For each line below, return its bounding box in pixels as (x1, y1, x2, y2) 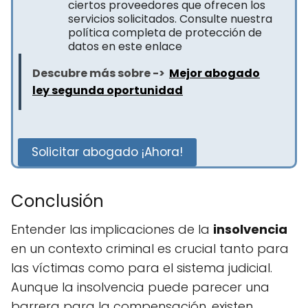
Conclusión (11, 190, 104, 213)
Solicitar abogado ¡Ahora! (32, 144, 183, 161)
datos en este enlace (67, 38, 182, 55)
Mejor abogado (169, 65, 260, 82)
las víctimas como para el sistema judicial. (11, 259, 272, 277)
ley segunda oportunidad (32, 82, 183, 99)
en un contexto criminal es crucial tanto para (11, 240, 289, 258)
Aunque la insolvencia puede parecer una (11, 278, 269, 296)
